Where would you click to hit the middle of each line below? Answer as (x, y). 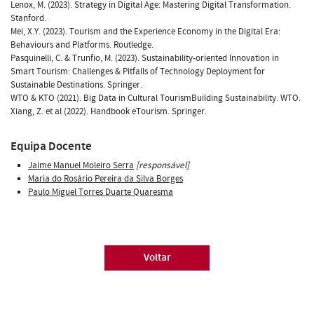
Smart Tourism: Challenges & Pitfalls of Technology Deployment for (138, 71)
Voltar (157, 257)
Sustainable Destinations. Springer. (76, 84)
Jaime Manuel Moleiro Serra (81, 165)
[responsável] (163, 165)
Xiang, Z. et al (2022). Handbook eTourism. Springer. (109, 111)
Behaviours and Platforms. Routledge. (82, 45)
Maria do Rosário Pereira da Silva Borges (105, 178)
